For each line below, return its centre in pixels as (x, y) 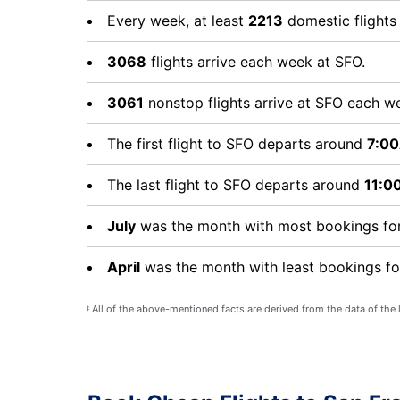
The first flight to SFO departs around (237, 144)
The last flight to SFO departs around (236, 185)
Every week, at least (178, 21)
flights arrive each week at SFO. (256, 62)
